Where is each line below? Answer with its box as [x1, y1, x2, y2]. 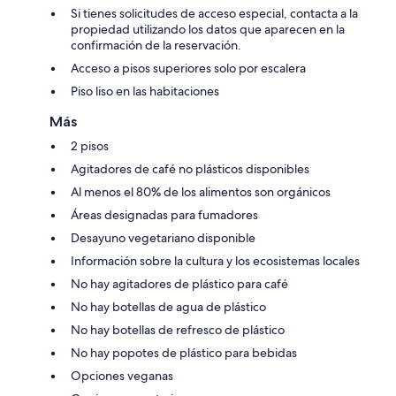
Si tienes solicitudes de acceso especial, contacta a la [71, 4, 358, 21]
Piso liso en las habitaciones [71, 82, 219, 99]
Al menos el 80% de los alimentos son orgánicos [71, 183, 331, 200]
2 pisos [71, 137, 109, 154]
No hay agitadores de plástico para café [71, 275, 288, 292]
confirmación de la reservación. [71, 36, 241, 53]
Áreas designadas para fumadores [71, 206, 258, 223]
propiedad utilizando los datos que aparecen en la [71, 20, 345, 37]
